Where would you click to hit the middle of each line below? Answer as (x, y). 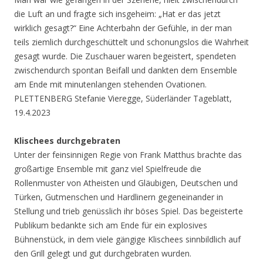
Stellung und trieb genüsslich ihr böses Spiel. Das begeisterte (129, 211)
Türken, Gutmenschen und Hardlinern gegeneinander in (119, 197)
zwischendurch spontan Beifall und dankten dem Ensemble (126, 70)
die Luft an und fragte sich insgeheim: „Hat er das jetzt (117, 14)
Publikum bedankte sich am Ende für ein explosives (111, 225)
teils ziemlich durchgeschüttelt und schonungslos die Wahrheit (131, 42)
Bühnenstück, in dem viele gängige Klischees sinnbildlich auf (127, 240)
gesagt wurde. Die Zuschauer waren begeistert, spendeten (125, 56)
